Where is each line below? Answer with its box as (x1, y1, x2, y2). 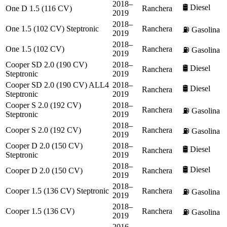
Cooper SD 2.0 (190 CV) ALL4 (6, 80, 109, 89)
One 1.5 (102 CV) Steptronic (6, 24, 99, 33)
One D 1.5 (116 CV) (6, 4, 72, 13)
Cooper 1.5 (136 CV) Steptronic (6, 186, 109, 195)
